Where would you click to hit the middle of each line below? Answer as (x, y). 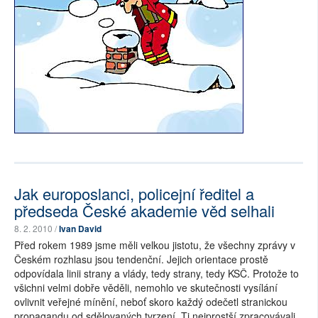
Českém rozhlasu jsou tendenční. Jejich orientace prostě (141, 259)
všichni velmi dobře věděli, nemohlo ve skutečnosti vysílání (146, 288)
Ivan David (80, 229)
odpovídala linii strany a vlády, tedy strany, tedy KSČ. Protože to (157, 274)
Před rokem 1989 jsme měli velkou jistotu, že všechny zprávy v (155, 245)
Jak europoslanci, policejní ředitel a (134, 194)
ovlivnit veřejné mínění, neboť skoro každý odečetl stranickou (151, 302)
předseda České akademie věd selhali (144, 211)
